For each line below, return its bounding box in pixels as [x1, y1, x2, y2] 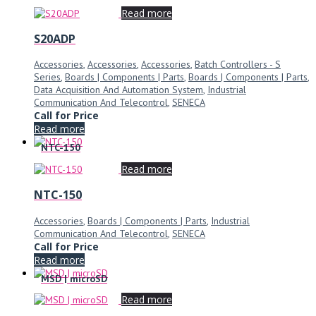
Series [34, 71, 61, 84]
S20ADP [34, 31, 75, 47]
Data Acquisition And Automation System [34, 83, 203, 97]
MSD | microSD [41, 272, 107, 285]
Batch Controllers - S [195, 58, 281, 71]
